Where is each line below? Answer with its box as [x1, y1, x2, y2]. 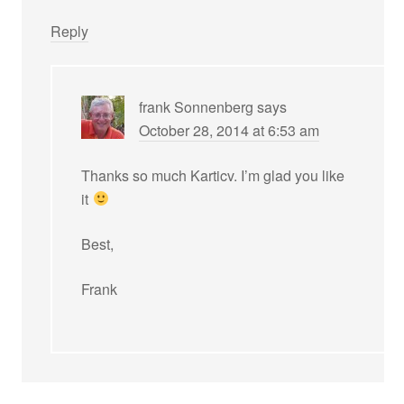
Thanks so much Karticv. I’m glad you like [81, 164, 345, 186]
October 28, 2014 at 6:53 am [139, 119, 320, 141]
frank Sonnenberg [139, 96, 254, 117]
